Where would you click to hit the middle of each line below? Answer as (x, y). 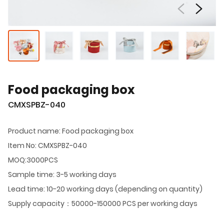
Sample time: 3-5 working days (62, 174)
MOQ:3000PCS (33, 160)
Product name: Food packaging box (71, 131)
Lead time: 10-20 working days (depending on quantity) (105, 189)
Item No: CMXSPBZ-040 (47, 145)
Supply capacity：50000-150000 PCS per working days (103, 203)
